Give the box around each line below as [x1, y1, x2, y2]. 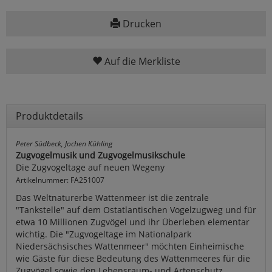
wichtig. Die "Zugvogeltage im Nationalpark [16, 228, 191, 240]
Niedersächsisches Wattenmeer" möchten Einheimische [16, 240, 244, 252]
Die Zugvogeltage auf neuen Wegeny [16, 161, 165, 173]
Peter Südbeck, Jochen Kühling [16, 138, 112, 148]
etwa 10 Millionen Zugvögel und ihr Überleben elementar [16, 216, 250, 228]
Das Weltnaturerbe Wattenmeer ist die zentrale [16, 191, 209, 203]
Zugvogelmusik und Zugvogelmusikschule [16, 149, 185, 161]
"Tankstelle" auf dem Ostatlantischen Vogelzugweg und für [16, 203, 256, 216]
